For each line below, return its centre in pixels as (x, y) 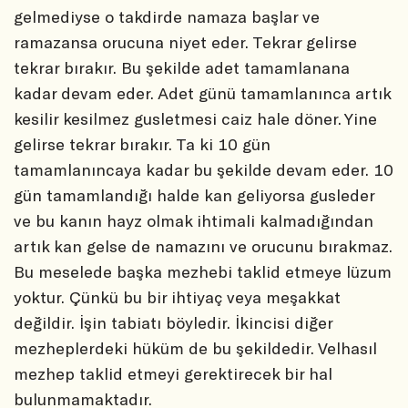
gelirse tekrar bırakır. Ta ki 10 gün (142, 144)
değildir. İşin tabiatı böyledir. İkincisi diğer (173, 323)
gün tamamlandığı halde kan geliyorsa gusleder (194, 195)
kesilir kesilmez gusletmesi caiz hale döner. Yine (195, 119)
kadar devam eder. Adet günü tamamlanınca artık (202, 93)
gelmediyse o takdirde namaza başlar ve (167, 17)
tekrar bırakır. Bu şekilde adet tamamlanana (182, 68)
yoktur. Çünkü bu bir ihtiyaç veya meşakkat (177, 297)
